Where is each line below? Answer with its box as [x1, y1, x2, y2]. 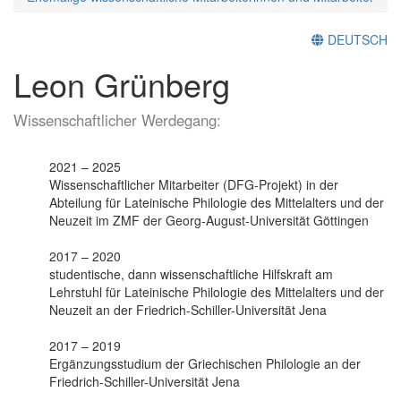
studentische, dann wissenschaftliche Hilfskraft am [49, 264, 333, 283]
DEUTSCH [324, 30, 388, 48]
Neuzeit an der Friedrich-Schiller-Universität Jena [49, 300, 327, 319]
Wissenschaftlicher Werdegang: [13, 108, 221, 131]
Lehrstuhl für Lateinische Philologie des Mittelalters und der [49, 282, 384, 301]
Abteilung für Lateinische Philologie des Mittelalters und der [49, 192, 384, 211]
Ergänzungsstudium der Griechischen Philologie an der [49, 354, 361, 372]
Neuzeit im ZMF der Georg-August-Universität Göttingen [49, 210, 369, 229]
